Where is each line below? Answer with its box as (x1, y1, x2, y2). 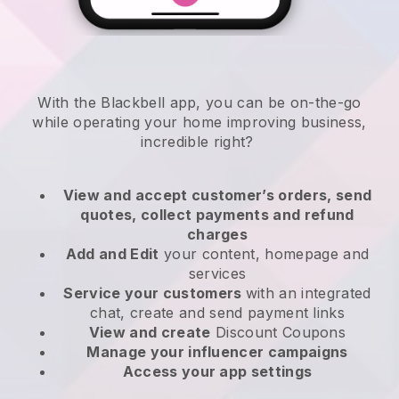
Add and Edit (65, 245, 159, 264)
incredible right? (141, 133, 258, 151)
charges (186, 225, 248, 244)
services (188, 265, 247, 283)
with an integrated (245, 284, 371, 303)
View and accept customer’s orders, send (62, 186, 372, 205)
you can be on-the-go (206, 94, 362, 112)
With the (37, 94, 102, 112)
